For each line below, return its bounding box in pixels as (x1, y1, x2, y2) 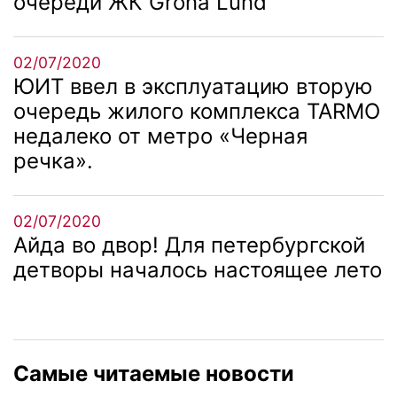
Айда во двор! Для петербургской (13, 231, 365, 258)
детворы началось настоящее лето (13, 256, 382, 283)
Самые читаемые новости (13, 360, 294, 386)
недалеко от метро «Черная (13, 122, 307, 149)
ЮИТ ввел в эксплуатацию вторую (13, 73, 373, 99)
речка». (13, 147, 93, 174)
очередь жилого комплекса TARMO (13, 97, 380, 124)
